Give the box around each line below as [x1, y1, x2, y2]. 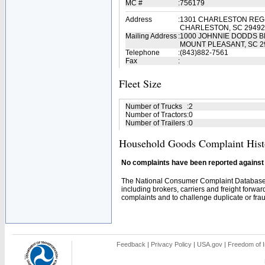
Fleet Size [119, 76, 161, 91]
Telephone [125, 49, 160, 57]
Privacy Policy [151, 241, 192, 248]
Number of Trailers [125, 119, 185, 127]
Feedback [117, 241, 146, 248]
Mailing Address [125, 32, 177, 40]
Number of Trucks [125, 102, 182, 111]
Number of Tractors [125, 111, 187, 119]
